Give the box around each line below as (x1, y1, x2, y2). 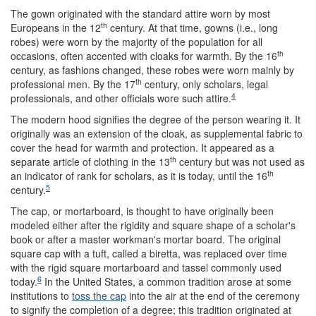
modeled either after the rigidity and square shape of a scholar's (11, 218, 296, 232)
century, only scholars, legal (142, 77, 268, 91)
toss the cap (72, 288, 126, 303)
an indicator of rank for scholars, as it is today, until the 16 (11, 169, 267, 183)
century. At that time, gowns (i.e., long (107, 20, 278, 35)
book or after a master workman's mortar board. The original (11, 232, 281, 246)
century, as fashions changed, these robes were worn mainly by (11, 63, 294, 77)
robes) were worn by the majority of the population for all (11, 35, 262, 49)
